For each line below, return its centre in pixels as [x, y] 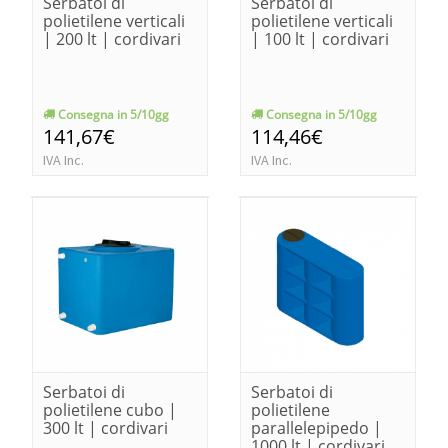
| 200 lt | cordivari [112, 38]
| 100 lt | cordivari [320, 38]
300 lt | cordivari [105, 427]
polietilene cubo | [110, 409]
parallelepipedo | [316, 427]
